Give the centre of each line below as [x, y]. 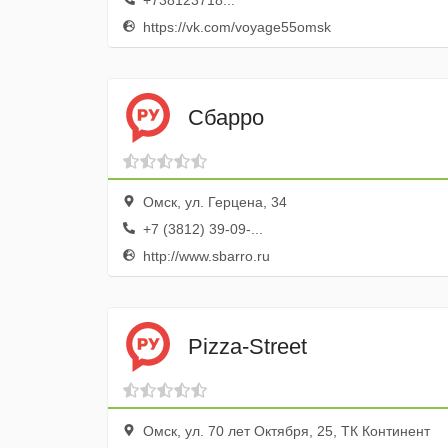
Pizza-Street [247, 346]
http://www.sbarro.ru [204, 256]
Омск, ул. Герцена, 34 [213, 202]
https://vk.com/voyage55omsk [235, 27]
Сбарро [226, 117]
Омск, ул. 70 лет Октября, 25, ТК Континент [284, 431]
